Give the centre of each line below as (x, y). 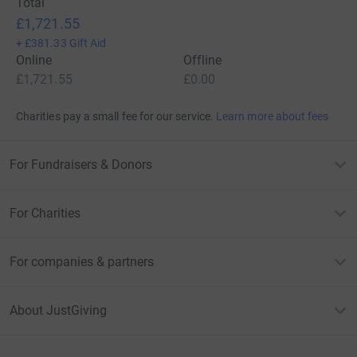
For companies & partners (82, 262)
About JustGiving (58, 311)
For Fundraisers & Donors (81, 165)
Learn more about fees (273, 117)
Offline (203, 61)
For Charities (45, 214)
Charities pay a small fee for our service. (115, 117)
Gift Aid (88, 43)
